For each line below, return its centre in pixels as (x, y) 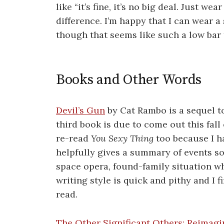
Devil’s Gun (80, 110)
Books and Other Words (129, 80)
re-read (73, 138)
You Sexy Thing (122, 138)
